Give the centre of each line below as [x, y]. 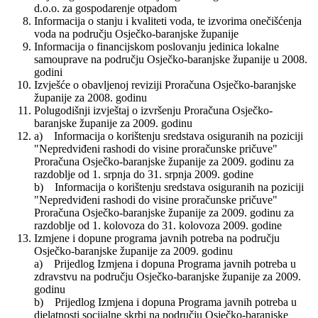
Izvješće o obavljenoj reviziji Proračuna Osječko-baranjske [165, 85]
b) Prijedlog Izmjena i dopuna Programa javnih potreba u [165, 302]
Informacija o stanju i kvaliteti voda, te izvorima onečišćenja [168, 21]
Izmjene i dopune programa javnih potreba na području [157, 238]
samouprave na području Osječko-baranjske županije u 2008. [171, 60]
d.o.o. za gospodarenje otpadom [105, 9]
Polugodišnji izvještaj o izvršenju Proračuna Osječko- [153, 111]
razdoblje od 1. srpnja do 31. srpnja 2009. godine [144, 175]
